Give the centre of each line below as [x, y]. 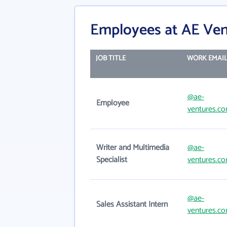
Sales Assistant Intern [132, 204]
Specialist [112, 160]
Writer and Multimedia [133, 148]
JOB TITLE [110, 59]
